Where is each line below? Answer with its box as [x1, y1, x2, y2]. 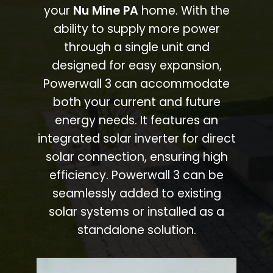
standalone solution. [77, 221, 196, 238]
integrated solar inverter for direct [37, 130, 236, 147]
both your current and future [52, 93, 221, 110]
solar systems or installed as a [49, 203, 224, 220]
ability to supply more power [53, 20, 220, 37]
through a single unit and [63, 38, 210, 55]
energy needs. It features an [55, 112, 218, 129]
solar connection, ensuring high [45, 148, 228, 165]
